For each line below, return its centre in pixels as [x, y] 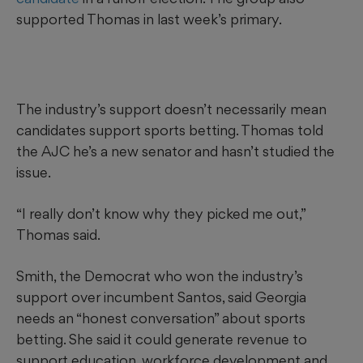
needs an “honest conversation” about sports [161, 318]
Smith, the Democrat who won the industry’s [160, 275]
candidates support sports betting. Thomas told [170, 130]
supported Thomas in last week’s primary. [149, 19]
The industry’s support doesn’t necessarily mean [171, 109]
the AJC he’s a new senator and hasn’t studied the [175, 151]
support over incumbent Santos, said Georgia [161, 297]
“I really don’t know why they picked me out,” [161, 213]
